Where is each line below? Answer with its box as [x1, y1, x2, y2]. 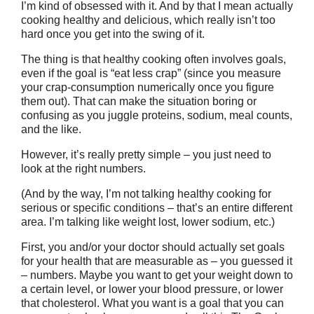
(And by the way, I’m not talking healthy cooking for [21, 188, 271, 200]
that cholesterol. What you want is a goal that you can [21, 297, 284, 309]
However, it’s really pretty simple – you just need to [21, 149, 271, 161]
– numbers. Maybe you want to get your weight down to [21, 269, 293, 281]
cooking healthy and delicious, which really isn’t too [21, 14, 275, 26]
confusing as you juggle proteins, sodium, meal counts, [21, 109, 292, 121]
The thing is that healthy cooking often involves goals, [21, 53, 286, 65]
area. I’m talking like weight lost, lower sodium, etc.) [21, 216, 275, 228]
